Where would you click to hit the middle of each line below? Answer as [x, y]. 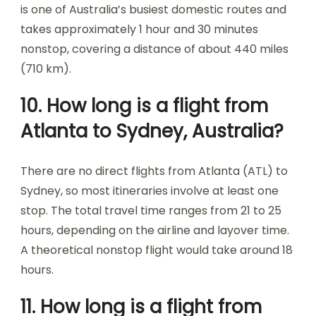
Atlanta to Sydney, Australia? [152, 131]
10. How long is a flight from [144, 106]
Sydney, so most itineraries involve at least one [150, 191]
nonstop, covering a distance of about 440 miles [154, 49]
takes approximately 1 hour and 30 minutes [139, 29]
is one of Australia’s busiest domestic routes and [153, 10]
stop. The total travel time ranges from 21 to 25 [151, 211]
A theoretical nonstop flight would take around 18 [157, 250]
